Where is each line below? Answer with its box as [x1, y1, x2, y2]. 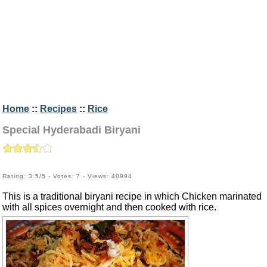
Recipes [40, 104, 77, 114]
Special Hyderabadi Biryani [2, 124, 141, 136]
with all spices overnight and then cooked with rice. [2, 202, 216, 213]
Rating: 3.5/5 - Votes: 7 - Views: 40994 [2, 173, 132, 180]
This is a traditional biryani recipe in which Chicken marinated [2, 191, 262, 202]
